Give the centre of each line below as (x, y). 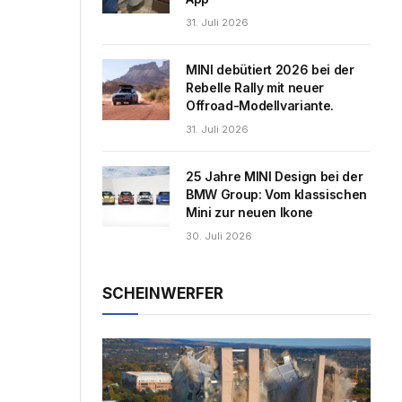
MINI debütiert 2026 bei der (270, 69)
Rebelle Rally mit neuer (255, 87)
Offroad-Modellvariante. (260, 105)
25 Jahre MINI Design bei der (275, 176)
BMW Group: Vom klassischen (276, 194)
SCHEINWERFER (163, 293)
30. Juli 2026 (219, 236)
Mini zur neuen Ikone (250, 212)
